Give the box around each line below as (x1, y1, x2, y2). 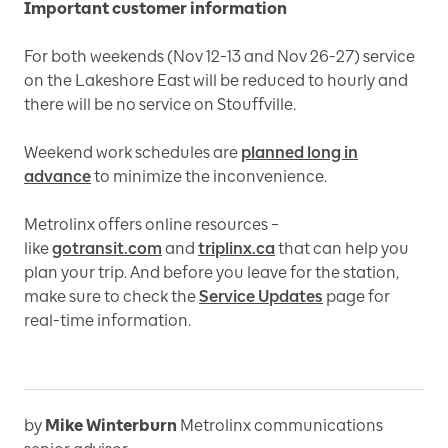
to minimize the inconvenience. (94, 166, 327, 186)
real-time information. (24, 310, 191, 330)
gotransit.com (52, 238, 162, 258)
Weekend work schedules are (24, 142, 238, 162)
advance (24, 166, 91, 186)
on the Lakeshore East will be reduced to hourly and (24, 70, 408, 90)
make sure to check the (24, 286, 196, 306)
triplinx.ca (198, 238, 275, 258)
